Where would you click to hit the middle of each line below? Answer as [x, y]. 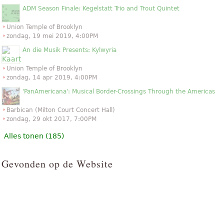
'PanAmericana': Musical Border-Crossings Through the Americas [119, 91]
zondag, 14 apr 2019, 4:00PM [52, 77]
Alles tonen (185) [34, 136]
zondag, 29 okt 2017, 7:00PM [51, 119]
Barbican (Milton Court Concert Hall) [61, 110]
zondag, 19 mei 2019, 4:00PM [52, 36]
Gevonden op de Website [57, 163]
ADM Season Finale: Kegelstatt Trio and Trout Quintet [101, 8]
